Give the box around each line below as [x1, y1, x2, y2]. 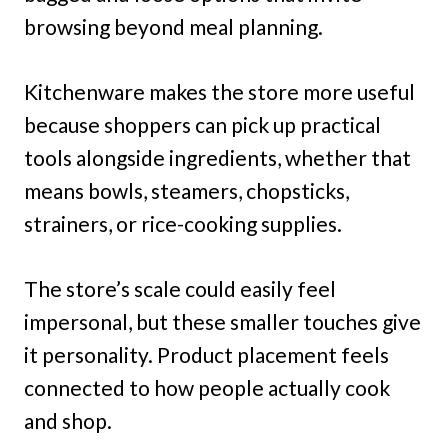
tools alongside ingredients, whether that [24, 144, 411, 170]
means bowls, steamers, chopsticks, [24, 177, 349, 203]
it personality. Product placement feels [24, 341, 389, 367]
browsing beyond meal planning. [24, 13, 323, 39]
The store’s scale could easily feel [24, 275, 336, 301]
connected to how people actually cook [24, 374, 390, 400]
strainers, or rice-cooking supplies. [24, 210, 342, 236]
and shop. [24, 407, 112, 433]
